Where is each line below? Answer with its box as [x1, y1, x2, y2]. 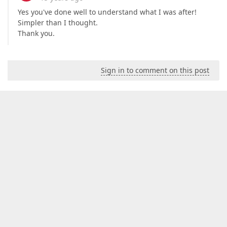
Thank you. [18, 28, 55, 38]
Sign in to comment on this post [101, 65, 209, 75]
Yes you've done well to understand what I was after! [18, 7, 197, 17]
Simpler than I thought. [18, 18, 98, 27]
